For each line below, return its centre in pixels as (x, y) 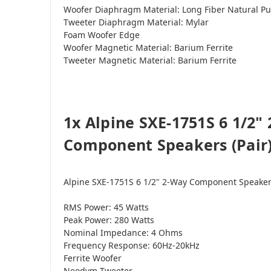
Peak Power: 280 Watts (109, 220)
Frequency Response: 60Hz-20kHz (132, 245)
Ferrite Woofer (93, 258)
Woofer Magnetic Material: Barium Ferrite (148, 47)
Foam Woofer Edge (102, 34)
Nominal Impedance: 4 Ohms (123, 232)
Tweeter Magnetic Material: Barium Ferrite (150, 60)
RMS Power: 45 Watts (106, 207)
